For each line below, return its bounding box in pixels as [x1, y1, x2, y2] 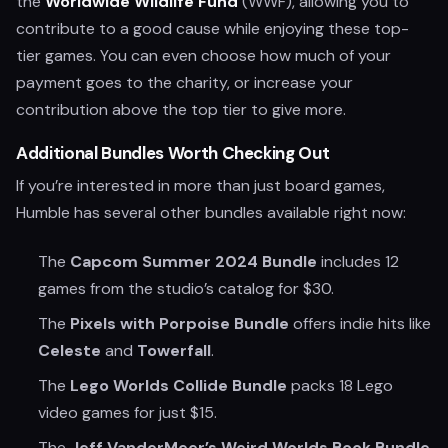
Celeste [38, 340, 101, 361]
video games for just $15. [38, 402, 217, 423]
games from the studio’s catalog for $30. [38, 278, 334, 299]
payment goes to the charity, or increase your [16, 72, 353, 93]
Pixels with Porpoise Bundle [70, 313, 289, 334]
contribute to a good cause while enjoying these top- [16, 18, 409, 39]
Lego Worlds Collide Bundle [70, 375, 287, 396]
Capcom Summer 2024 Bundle [70, 251, 317, 272]
